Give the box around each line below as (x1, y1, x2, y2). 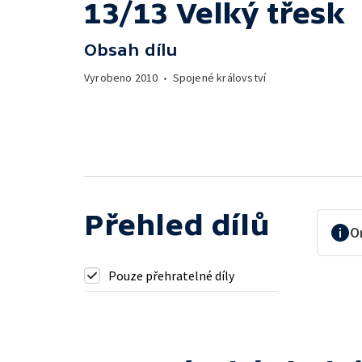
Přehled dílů (84, 208, 270, 242)
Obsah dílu (84, 40, 178, 59)
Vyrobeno (84, 70, 135, 85)
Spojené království (172, 70, 267, 85)
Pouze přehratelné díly (108, 267, 234, 284)
